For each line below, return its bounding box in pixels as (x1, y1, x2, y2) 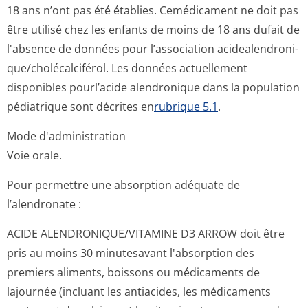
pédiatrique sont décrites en (7, 99, 154, 114)
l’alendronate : (7, 197, 81, 212)
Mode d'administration (7, 129, 126, 144)
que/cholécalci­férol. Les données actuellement (7, 60, 247, 76)
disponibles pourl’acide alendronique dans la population (7, 80, 300, 95)
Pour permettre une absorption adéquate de (7, 177, 240, 192)
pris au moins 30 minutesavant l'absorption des (7, 245, 254, 261)
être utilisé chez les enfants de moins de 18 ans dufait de (7, 22, 300, 37)
